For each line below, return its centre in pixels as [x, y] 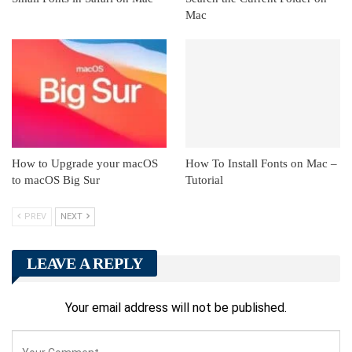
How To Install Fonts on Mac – [261, 163]
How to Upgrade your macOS [85, 163]
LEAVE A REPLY [85, 263]
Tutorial [204, 180]
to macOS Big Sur [56, 180]
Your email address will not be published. [176, 308]
